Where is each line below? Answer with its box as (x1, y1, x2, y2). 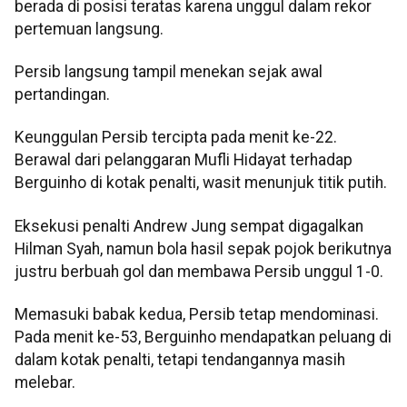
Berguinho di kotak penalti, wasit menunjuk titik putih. (15, 174, 387, 193)
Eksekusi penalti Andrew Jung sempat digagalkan (15, 216, 363, 235)
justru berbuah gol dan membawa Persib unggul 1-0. (15, 262, 383, 281)
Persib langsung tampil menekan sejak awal (15, 63, 323, 82)
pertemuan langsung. (15, 19, 164, 38)
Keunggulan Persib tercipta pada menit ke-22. (15, 128, 337, 147)
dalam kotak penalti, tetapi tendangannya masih (15, 351, 345, 370)
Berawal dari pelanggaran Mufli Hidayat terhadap (15, 151, 352, 170)
